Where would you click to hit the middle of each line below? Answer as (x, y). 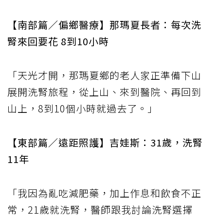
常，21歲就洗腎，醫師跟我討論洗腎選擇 (100, 209)
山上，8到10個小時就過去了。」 (82, 108)
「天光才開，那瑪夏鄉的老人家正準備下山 (104, 75)
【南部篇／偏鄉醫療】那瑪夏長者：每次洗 (104, 24)
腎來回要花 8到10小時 (58, 41)
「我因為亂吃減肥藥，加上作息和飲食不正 (104, 193)
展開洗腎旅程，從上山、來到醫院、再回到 (104, 91)
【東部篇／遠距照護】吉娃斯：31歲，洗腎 (105, 142)
